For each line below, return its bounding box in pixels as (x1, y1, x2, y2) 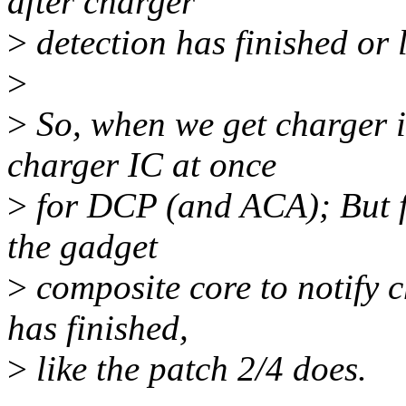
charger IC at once (7, 145, 276, 185)
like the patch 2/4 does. (27, 349, 367, 389)
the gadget (7, 227, 158, 266)
